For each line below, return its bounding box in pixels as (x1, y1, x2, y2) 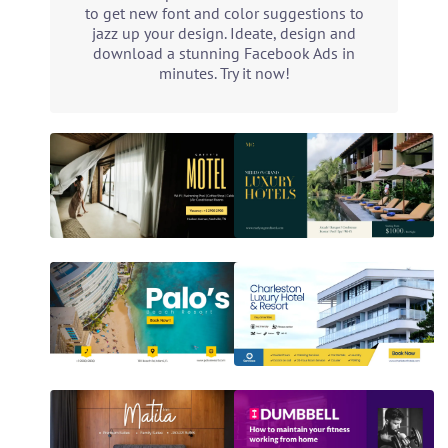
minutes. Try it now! (158, 63, 290, 83)
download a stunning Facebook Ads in (93, 43, 355, 63)
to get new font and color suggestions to (84, 3, 364, 23)
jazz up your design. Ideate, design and (92, 23, 356, 43)
